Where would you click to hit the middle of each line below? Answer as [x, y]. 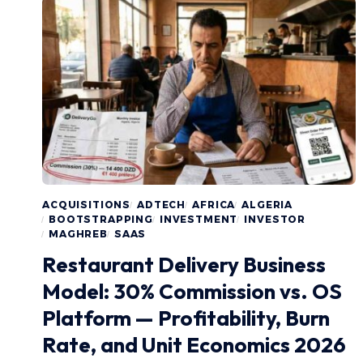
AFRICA [214, 204]
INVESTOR [275, 219]
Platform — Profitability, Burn [186, 318]
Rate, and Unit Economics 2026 [194, 344]
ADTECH [162, 204]
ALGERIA [267, 204]
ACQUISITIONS [87, 204]
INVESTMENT [199, 219]
